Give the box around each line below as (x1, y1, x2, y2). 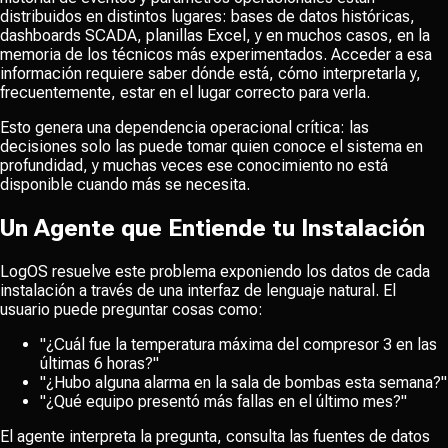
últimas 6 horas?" (40, 354, 159, 374)
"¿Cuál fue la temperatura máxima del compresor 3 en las (40, 335, 437, 355)
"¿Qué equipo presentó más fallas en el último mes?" (40, 392, 407, 412)
